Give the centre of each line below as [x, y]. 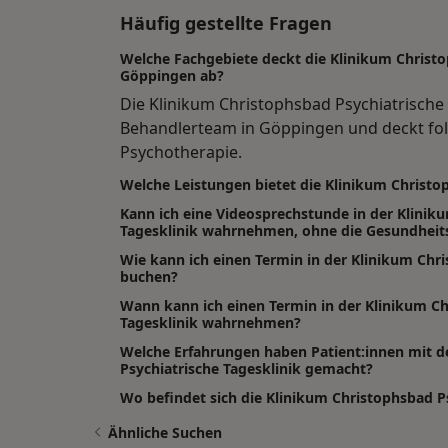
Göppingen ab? [172, 76]
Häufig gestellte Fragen [226, 23]
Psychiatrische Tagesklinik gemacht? [246, 369]
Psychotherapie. [181, 152]
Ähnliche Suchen [165, 433]
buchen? [149, 277]
